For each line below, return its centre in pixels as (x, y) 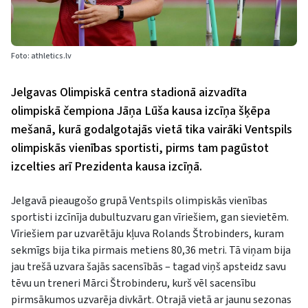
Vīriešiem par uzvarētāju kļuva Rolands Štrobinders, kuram (147, 234)
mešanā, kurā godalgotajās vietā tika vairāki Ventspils (152, 130)
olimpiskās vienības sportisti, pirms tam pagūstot (140, 148)
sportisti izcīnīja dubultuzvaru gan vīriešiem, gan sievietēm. (150, 218)
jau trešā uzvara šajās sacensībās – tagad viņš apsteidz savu (148, 267)
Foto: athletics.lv (41, 56)
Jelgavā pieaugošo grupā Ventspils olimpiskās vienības (139, 201)
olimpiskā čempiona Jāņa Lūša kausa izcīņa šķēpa (141, 111)
